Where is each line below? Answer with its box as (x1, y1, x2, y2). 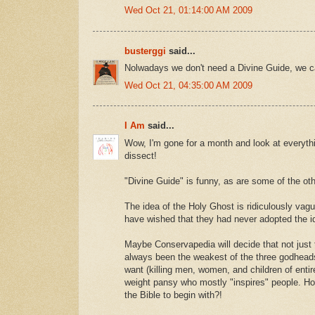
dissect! (124, 150, 157, 161)
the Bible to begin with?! (124, 289, 222, 300)
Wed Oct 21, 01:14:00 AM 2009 (124, 5, 252, 16)
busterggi (124, 45, 166, 56)
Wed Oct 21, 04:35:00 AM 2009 (124, 79, 252, 91)
